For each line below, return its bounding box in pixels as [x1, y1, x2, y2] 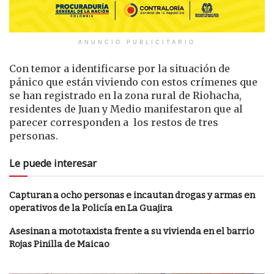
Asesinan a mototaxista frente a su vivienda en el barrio [9, 225, 254, 237]
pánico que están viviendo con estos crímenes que [9, 75, 257, 88]
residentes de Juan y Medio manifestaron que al [9, 102, 243, 115]
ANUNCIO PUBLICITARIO [78, 39, 196, 45]
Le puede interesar [9, 156, 97, 170]
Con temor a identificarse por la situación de [9, 62, 230, 75]
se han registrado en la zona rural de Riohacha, [9, 89, 242, 102]
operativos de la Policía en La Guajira [9, 202, 172, 213]
